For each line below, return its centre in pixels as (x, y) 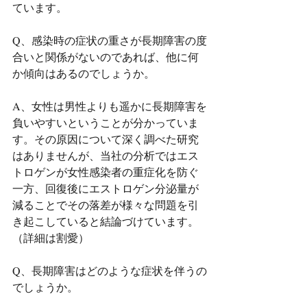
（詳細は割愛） (51, 237)
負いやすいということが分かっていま (106, 122)
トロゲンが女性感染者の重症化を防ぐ (106, 172)
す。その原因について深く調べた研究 (106, 139)
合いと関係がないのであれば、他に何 (106, 57)
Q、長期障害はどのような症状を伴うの (110, 270)
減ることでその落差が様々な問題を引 (106, 205)
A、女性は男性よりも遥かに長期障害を (110, 106)
